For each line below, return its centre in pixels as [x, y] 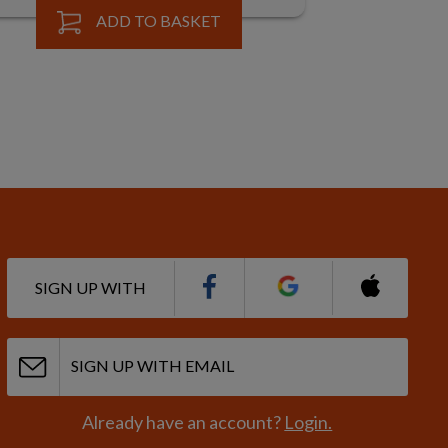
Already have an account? [183, 422]
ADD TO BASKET [158, 21]
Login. [308, 422]
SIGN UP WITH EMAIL [152, 366]
